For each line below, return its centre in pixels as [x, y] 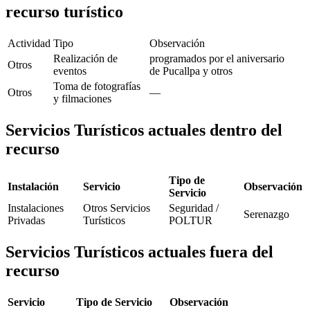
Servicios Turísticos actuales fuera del [139, 252]
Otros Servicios [117, 208]
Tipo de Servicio [114, 302]
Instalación [33, 186]
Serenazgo [266, 214]
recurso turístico [64, 12]
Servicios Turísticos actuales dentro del [144, 130]
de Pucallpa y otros [191, 71]
